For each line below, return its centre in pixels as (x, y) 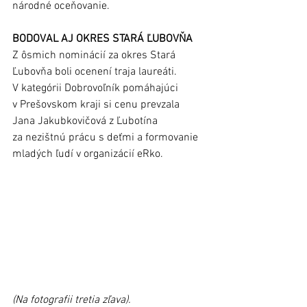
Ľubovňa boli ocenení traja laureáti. (96, 72)
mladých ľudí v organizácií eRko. (89, 154)
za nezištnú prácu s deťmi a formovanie (107, 137)
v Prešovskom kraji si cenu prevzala (97, 105)
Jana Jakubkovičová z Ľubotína (86, 121)
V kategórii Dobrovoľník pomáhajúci (97, 88)
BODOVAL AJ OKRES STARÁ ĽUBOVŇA (102, 39)
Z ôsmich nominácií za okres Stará (95, 55)
